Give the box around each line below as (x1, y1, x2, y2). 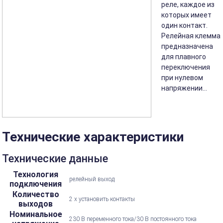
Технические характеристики (2, 129, 184, 144)
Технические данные (2, 152, 109, 165)
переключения (161, 63, 211, 71)
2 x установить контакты (69, 196, 135, 203)
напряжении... (161, 84, 208, 92)
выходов (18, 199, 53, 209)
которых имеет (161, 11, 212, 19)
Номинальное (9, 210, 62, 220)
